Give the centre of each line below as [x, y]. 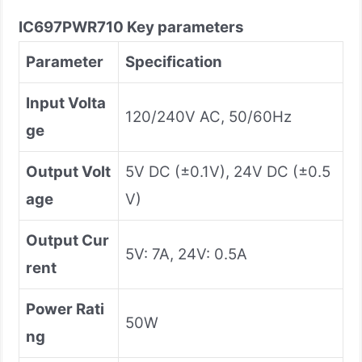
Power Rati [65, 309]
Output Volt [68, 171]
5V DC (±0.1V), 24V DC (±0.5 [228, 171]
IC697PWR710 [73, 27]
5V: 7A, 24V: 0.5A [186, 254]
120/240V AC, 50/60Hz [208, 116]
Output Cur [67, 240]
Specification [174, 61]
